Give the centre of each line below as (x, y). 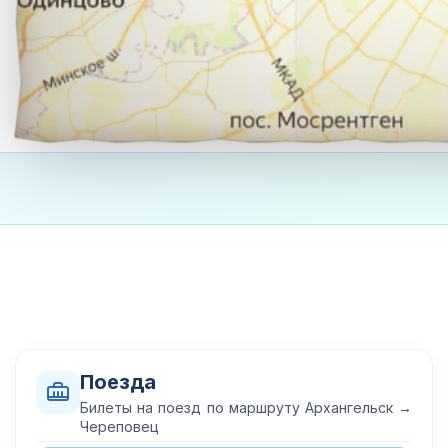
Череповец (119, 426)
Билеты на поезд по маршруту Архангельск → (246, 407)
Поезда (118, 382)
